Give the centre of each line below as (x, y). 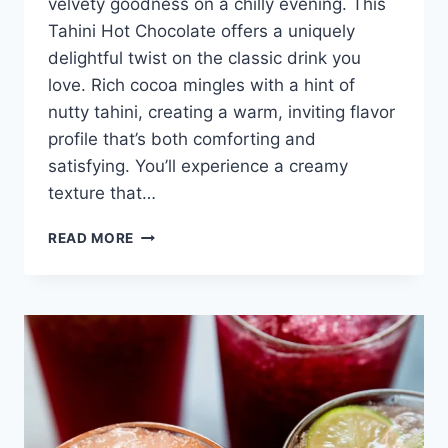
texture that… (102, 192)
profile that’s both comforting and (182, 138)
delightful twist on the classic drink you (204, 57)
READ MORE (91, 237)
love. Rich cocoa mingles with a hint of (201, 84)
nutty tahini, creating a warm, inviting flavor (221, 111)
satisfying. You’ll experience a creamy (198, 165)
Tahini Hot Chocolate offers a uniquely (201, 30)
